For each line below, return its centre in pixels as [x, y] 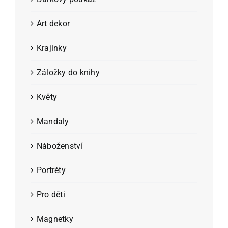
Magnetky [55, 219]
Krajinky [52, 48]
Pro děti [51, 194]
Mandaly [53, 121]
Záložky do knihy [68, 72]
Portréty [51, 170]
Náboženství [60, 146]
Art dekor [53, 23]
